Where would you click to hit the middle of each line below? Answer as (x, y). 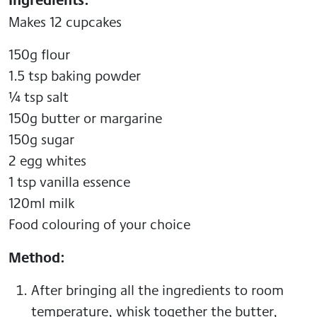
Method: (37, 257)
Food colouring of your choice (99, 224)
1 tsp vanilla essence (69, 181)
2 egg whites (47, 160)
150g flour (39, 54)
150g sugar (41, 139)
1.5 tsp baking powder (75, 75)
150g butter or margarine (85, 117)
